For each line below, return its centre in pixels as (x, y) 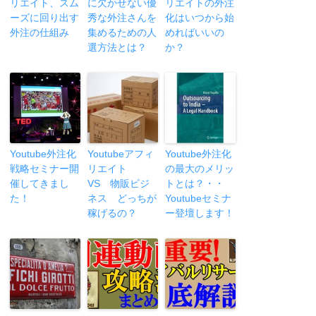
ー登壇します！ (200, 213)
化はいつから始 (200, 18)
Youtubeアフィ (121, 154)
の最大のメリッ (200, 169)
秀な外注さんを (122, 18)
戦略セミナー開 (45, 169)
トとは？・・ (195, 184)
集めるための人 (122, 33)
